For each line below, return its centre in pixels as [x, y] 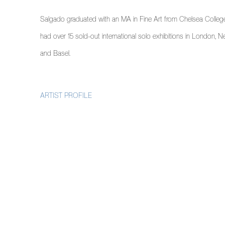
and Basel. [56, 53]
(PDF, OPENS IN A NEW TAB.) [85, 112]
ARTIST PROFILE [66, 95]
